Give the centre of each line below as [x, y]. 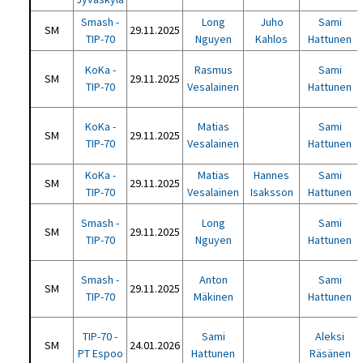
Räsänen [330, 353]
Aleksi [330, 336]
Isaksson [271, 192]
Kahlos [272, 39]
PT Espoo [100, 353]
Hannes [272, 175]
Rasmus [213, 70]
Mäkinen [213, 297]
